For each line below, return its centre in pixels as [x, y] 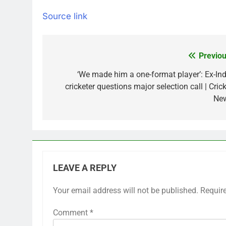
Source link [65, 16]
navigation [80, 77]
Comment [71, 213]
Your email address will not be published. [126, 190]
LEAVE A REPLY [85, 168]
